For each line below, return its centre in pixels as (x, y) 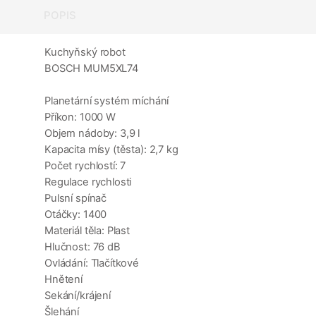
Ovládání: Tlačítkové (92, 263)
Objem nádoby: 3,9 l (92, 134)
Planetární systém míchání (107, 101)
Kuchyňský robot (85, 53)
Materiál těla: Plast (87, 231)
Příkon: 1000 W (80, 117)
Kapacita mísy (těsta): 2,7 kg (111, 150)
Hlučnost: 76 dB (83, 247)
